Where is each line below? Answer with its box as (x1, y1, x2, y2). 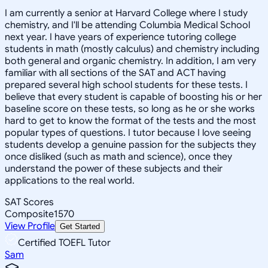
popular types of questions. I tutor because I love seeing (5, 126, 251, 139)
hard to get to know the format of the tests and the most (5, 114, 256, 127)
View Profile (5, 220, 55, 232)
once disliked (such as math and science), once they (5, 150, 232, 163)
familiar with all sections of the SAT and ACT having (5, 66, 226, 79)
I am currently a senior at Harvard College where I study (5, 7, 248, 19)
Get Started (60, 221, 100, 231)
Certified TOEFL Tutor (18, 236, 111, 249)
